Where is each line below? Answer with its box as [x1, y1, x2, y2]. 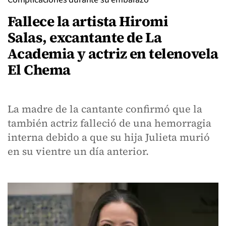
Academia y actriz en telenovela [8, 44, 218, 63]
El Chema [8, 60, 71, 79]
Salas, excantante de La [8, 28, 162, 47]
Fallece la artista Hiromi [8, 12, 168, 31]
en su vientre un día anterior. [8, 144, 149, 158]
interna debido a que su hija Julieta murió [8, 130, 210, 144]
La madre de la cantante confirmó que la [8, 102, 202, 116]
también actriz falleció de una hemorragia [8, 116, 211, 130]
